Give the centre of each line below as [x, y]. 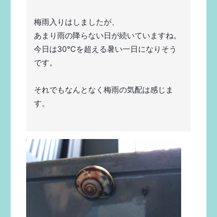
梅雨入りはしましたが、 [77, 22]
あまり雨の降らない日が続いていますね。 [108, 35]
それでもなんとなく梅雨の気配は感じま [104, 90]
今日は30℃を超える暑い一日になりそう [106, 49]
